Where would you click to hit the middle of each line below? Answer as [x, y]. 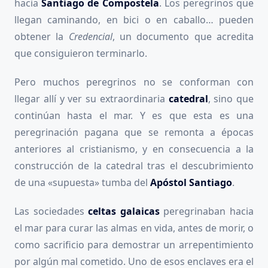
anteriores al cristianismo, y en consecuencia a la [134, 149]
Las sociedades [51, 211]
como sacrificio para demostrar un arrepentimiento [134, 244]
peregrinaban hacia [207, 211]
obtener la [42, 36]
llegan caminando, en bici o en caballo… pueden [134, 19]
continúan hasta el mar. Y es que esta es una [134, 115]
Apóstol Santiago [191, 182]
